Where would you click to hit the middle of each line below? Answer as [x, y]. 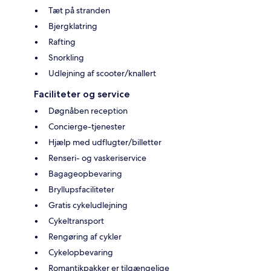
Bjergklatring [73, 26]
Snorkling [66, 58]
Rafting [62, 42]
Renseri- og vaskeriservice [97, 158]
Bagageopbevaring [85, 174]
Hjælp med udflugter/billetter [105, 142]
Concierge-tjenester [87, 127]
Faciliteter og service [82, 94]
